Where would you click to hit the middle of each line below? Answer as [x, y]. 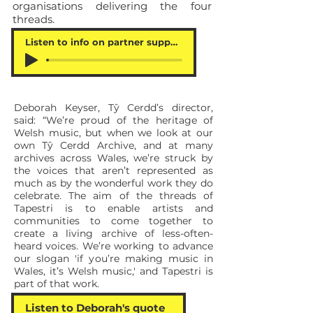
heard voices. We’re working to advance [114, 246]
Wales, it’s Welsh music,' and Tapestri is [114, 271]
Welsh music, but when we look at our [114, 133]
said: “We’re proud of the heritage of [114, 120]
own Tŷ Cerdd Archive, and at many [114, 145]
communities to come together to [114, 221]
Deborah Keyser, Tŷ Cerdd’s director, [114, 108]
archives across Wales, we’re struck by [114, 158]
